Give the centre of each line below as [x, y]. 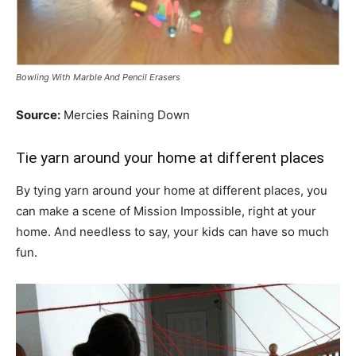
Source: [38, 115]
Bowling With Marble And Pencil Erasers [98, 77]
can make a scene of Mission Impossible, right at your [166, 211]
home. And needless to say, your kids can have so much [172, 232]
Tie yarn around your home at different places [170, 158]
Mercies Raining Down [125, 115]
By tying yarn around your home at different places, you [172, 191]
